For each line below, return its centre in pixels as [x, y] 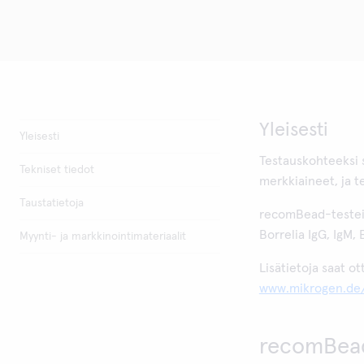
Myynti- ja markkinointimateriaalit [103, 236]
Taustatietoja [52, 203]
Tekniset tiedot [57, 170]
